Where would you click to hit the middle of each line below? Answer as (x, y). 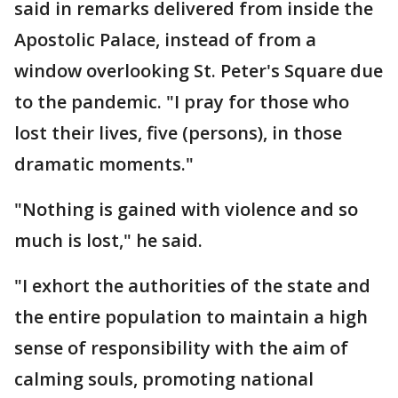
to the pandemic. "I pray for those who (182, 102)
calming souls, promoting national (164, 379)
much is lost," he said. (108, 241)
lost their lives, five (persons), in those (178, 133)
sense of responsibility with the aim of (181, 348)
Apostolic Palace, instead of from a (165, 40)
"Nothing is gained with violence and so (186, 210)
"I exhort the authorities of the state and (192, 286)
